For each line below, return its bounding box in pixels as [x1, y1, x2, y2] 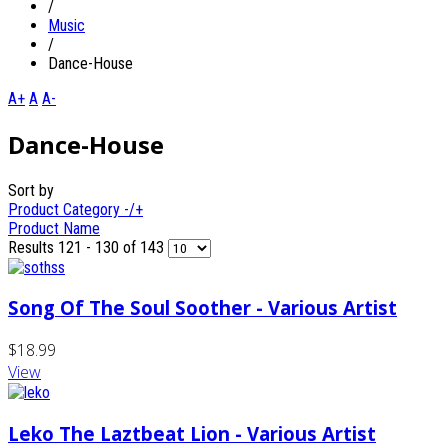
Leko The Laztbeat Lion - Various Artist [8, 420, 376, 446]
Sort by [8, 180, 54, 200]
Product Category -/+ [8, 199, 143, 219]
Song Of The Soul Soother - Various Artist [8, 295, 397, 321]
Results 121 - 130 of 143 [8, 237, 168, 257]
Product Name [8, 218, 100, 238]
